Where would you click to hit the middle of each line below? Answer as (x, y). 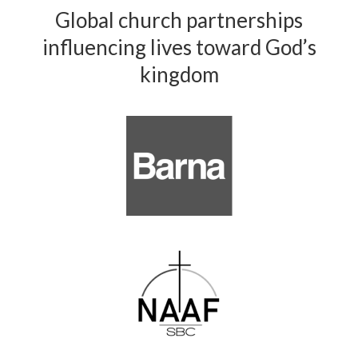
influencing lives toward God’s (179, 47)
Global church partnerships (179, 20)
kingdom (179, 74)
